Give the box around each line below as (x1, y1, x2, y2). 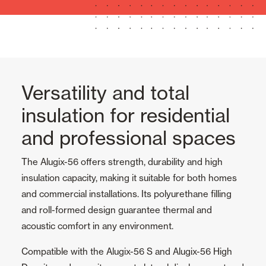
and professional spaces (21, 126, 236, 150)
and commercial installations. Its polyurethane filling (21, 188, 232, 200)
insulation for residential (21, 103, 230, 128)
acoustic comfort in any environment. (21, 220, 173, 232)
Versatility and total (21, 81, 189, 105)
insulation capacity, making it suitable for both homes (21, 172, 237, 184)
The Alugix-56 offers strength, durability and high (21, 156, 223, 168)
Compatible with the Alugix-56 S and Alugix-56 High (21, 246, 232, 258)
